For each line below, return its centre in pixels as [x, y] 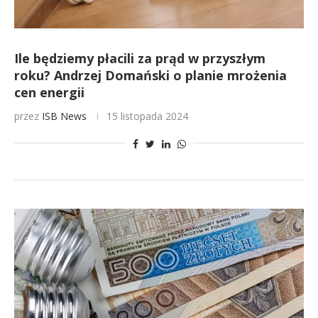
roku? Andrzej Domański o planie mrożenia [150, 75]
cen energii [49, 92]
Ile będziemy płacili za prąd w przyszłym [140, 58]
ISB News [64, 116]
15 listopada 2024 [147, 116]
